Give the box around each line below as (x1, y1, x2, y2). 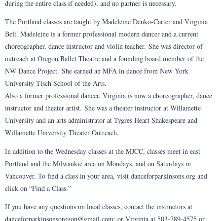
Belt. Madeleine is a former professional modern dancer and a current (5, 29, 198, 39)
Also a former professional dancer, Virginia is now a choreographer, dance (5, 91, 212, 101)
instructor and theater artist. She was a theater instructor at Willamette (5, 103, 201, 113)
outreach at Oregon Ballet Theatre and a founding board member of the (5, 54, 204, 64)
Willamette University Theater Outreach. (5, 128, 119, 138)
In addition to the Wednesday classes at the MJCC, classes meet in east (5, 146, 200, 156)
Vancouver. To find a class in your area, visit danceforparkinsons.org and (5, 171, 207, 181)
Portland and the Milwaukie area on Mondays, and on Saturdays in (5, 158, 191, 168)
